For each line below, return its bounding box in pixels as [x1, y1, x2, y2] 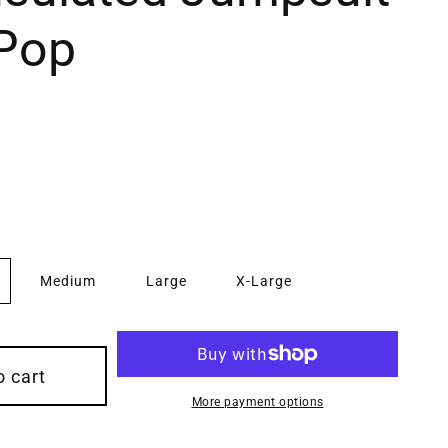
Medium [40, 273, 97, 289]
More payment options [191, 395, 324, 409]
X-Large [236, 273, 293, 289]
